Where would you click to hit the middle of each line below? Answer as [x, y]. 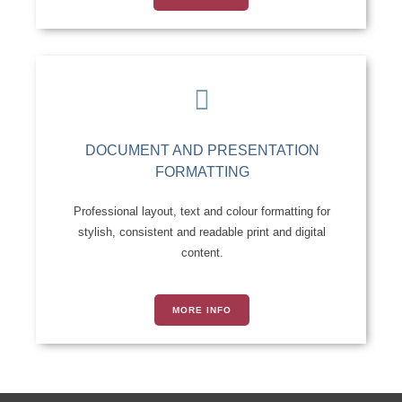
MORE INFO [202, 310]
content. [202, 253]
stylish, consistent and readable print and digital [202, 232]
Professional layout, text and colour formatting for [202, 212]
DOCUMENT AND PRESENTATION [202, 151]
